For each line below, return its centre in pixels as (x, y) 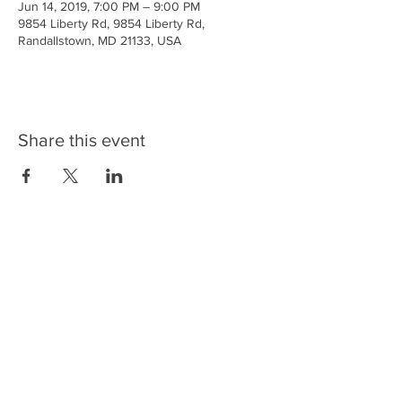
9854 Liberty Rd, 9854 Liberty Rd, (111, 23)
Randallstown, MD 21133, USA (100, 40)
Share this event (82, 140)
